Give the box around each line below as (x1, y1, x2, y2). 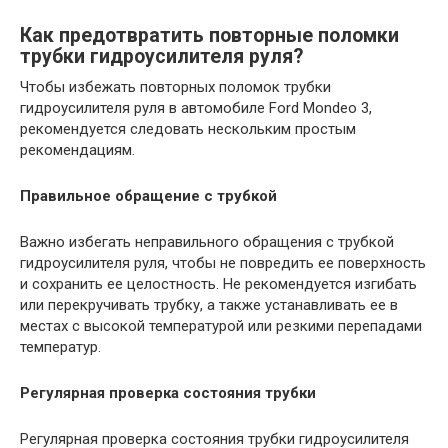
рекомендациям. (20, 140, 135, 159)
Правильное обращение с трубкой (20, 186, 277, 205)
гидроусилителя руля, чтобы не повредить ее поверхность (20, 253, 426, 272)
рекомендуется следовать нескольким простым (20, 119, 356, 138)
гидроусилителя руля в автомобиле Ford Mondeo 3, (20, 98, 372, 117)
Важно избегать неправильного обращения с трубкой (20, 232, 394, 251)
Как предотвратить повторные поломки (20, 24, 399, 47)
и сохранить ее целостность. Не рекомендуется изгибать (20, 274, 417, 293)
